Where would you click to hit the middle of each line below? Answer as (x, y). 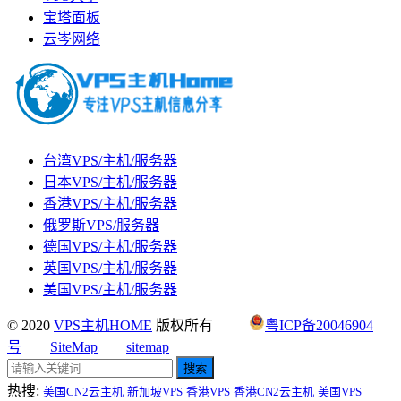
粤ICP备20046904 (319, 325)
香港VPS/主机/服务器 (110, 203)
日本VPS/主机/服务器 (110, 182)
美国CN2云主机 (83, 391)
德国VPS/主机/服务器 (110, 246)
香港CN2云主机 (274, 391)
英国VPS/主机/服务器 (110, 268)
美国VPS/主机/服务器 (110, 289)
